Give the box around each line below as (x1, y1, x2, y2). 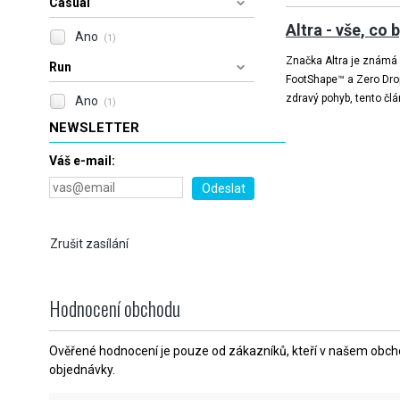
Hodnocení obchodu (49, 294, 180, 322)
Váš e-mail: (49, 154, 115, 168)
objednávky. (49, 362, 115, 377)
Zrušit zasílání (50, 237, 129, 251)
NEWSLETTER (49, 120, 139, 136)
